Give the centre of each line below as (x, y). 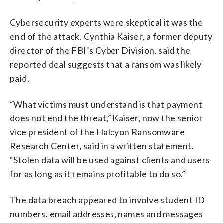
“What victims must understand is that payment (106, 104)
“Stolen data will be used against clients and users (110, 160)
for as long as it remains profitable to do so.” (98, 173)
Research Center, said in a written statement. (102, 146)
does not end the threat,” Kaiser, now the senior (107, 118)
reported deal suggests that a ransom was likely (106, 64)
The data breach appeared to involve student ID (108, 199)
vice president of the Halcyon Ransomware (97, 132)
